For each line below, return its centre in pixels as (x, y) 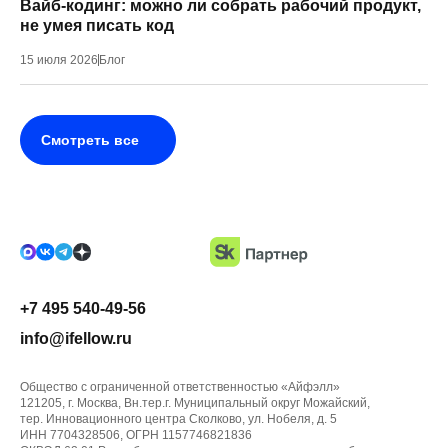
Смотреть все (90, 139)
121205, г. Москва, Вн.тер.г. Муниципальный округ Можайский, (195, 403)
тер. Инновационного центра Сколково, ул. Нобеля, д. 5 (178, 419)
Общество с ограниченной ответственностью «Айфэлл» (180, 387)
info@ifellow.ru (76, 338)
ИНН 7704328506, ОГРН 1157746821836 (136, 435)
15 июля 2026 (59, 60)
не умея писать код (97, 25)
